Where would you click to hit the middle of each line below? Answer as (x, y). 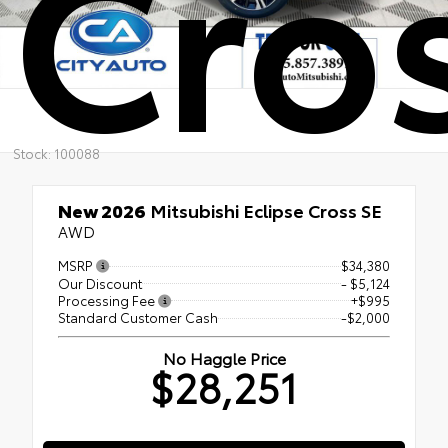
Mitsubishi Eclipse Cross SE (264, 210)
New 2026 (102, 210)
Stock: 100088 (56, 152)
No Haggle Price (224, 358)
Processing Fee (108, 299)
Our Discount (100, 282)
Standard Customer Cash (138, 317)
